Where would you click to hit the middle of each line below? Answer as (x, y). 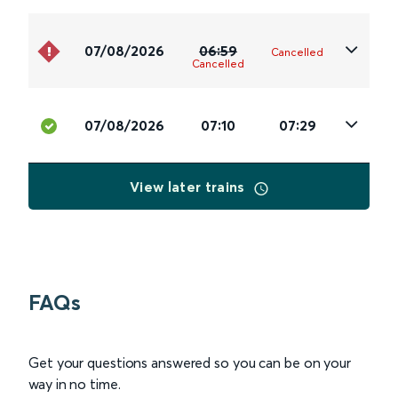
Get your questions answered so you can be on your (190, 363)
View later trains (189, 187)
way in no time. (75, 384)
